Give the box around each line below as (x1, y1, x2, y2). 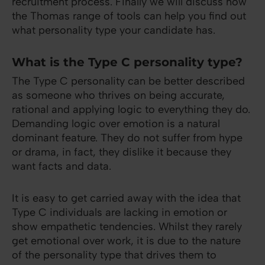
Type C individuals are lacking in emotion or (12, 206, 227, 219)
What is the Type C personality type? (12, 55, 243, 70)
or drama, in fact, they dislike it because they (12, 146, 231, 159)
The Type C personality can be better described (12, 75, 245, 88)
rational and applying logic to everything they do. (12, 103, 250, 117)
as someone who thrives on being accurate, (12, 89, 225, 102)
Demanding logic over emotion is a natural (12, 117, 220, 131)
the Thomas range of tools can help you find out (12, 9, 246, 23)
